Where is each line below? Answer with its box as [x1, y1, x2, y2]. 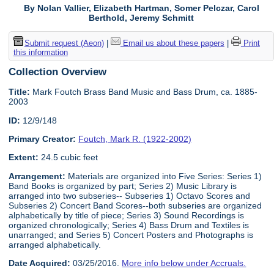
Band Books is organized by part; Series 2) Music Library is [9, 180, 237, 191]
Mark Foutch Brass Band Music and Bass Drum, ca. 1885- [30, 87, 258, 97]
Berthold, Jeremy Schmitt [89, 13, 194, 23]
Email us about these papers [120, 38, 224, 48]
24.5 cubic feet [39, 152, 98, 163]
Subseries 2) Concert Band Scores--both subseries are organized [9, 200, 262, 210]
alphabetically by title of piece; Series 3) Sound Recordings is [9, 210, 245, 220]
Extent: [9, 152, 39, 163]
